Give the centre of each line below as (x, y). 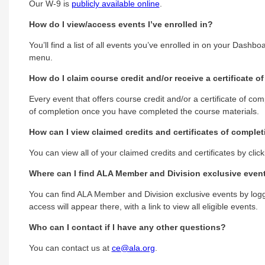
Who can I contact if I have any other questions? (127, 227)
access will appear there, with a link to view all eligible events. (143, 206)
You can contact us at (70, 248)
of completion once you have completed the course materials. (144, 111)
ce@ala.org (133, 248)
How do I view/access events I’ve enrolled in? (121, 24)
